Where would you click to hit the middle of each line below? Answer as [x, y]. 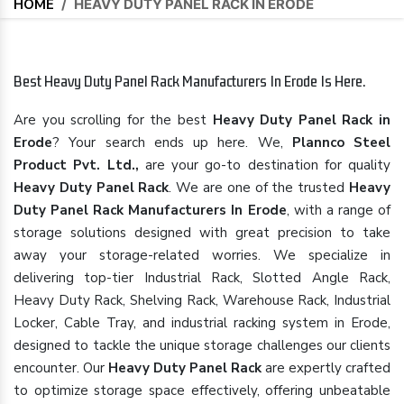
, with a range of [339, 210]
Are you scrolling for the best [113, 120]
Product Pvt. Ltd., [76, 165]
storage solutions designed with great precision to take [202, 233]
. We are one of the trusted [259, 188]
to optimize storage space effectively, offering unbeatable [202, 390]
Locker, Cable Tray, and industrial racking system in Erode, [202, 323]
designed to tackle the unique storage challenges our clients [202, 345]
